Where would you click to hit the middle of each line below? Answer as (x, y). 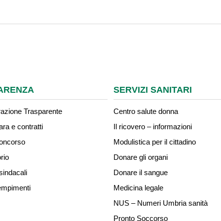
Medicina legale (138, 188)
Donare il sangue (141, 172)
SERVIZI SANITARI (153, 90)
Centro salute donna (146, 111)
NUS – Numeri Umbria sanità (161, 203)
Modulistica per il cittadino (155, 142)
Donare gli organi (141, 157)
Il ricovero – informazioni (153, 127)
